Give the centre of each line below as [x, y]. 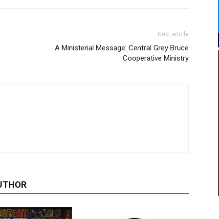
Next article [173, 34]
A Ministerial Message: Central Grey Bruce [122, 48]
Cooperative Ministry [156, 58]
